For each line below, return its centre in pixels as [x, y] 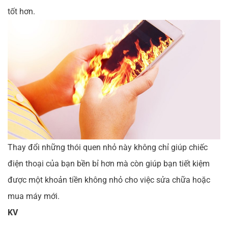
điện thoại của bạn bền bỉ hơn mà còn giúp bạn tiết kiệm [109, 164]
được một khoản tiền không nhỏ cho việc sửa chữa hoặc [109, 180]
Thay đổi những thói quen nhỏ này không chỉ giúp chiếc [108, 148]
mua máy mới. [34, 196]
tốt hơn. [21, 12]
